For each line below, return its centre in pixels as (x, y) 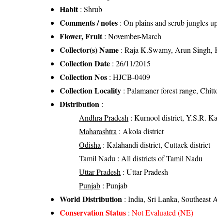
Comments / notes (89, 23)
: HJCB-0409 (129, 77)
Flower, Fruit (81, 36)
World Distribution (91, 199)
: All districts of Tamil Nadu (159, 158)
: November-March (132, 36)
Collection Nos (84, 77)
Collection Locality (91, 90)
